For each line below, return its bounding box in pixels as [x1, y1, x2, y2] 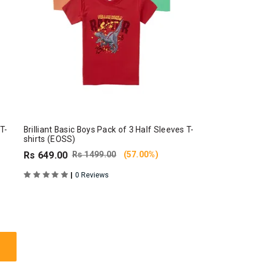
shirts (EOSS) [23, 134, 76, 144]
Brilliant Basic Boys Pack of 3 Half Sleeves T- [23, 124, 194, 134]
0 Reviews [75, 171, 109, 180]
